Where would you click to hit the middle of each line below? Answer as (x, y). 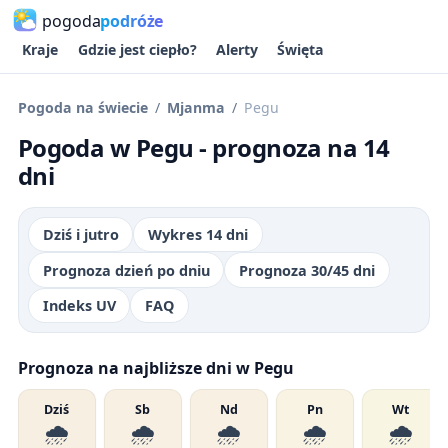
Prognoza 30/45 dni (306, 270)
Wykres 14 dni (197, 235)
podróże (132, 21)
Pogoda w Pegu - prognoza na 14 (203, 147)
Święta (300, 49)
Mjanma (195, 108)
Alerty (236, 49)
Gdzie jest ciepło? (137, 49)
